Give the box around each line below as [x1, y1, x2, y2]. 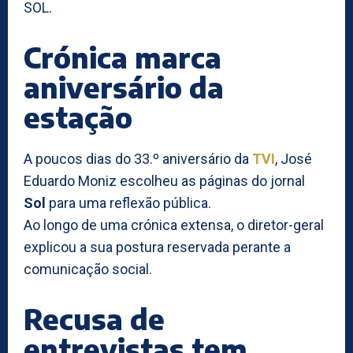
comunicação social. [24, 260, 152, 277]
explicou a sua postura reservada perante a [24, 238, 291, 255]
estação [24, 98, 132, 135]
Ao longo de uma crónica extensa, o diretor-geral [24, 216, 324, 233]
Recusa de [24, 300, 165, 336]
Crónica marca [24, 39, 221, 75]
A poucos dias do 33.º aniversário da [24, 150, 252, 167]
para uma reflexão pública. [46, 194, 211, 211]
